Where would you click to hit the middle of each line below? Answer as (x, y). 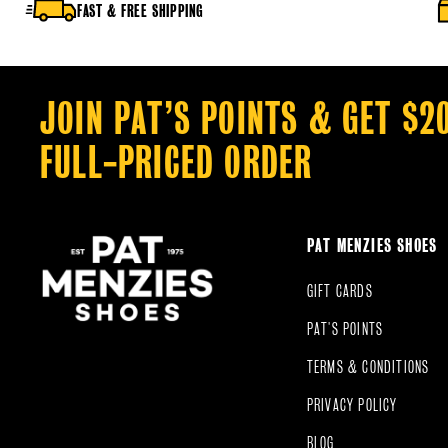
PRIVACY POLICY (352, 404)
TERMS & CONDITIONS (368, 366)
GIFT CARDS (339, 290)
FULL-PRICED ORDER (176, 161)
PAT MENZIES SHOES (372, 245)
